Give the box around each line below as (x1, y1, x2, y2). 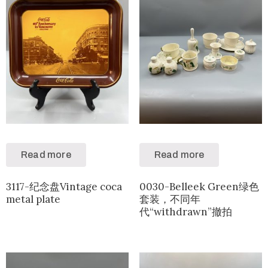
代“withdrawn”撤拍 (139, 205, 232, 218)
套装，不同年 (139, 192, 200, 206)
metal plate (6, 192, 60, 206)
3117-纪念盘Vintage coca (6, 179, 122, 193)
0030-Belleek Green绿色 (139, 179, 259, 193)
